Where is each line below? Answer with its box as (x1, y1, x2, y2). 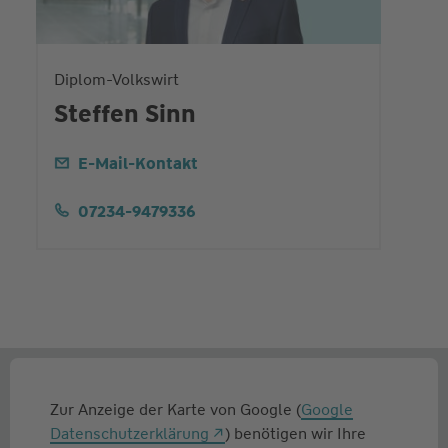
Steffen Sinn (53, 97, 196, 130)
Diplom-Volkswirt (53, 68, 179, 90)
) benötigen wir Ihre (225, 422, 366, 444)
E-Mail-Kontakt (77, 152, 198, 174)
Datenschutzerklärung (50, 422, 209, 444)
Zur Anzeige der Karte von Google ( (50, 398, 301, 420)
